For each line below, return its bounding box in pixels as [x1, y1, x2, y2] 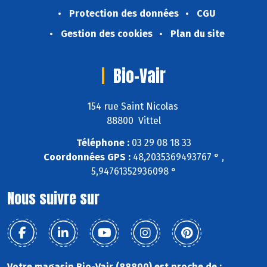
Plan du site [170, 28, 225, 40]
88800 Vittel [106, 115, 161, 127]
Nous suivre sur [7, 187, 100, 209]
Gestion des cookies [60, 28, 153, 40]
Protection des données [69, 8, 179, 20]
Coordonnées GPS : [43, 151, 131, 163]
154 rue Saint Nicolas [86, 101, 181, 113]
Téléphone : [76, 136, 129, 148]
